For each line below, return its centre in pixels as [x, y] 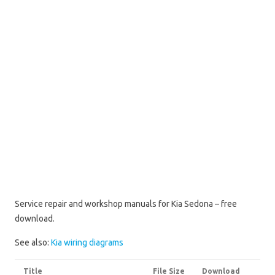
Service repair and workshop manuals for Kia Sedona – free [126, 203]
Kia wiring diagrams [87, 242]
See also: [33, 242]
